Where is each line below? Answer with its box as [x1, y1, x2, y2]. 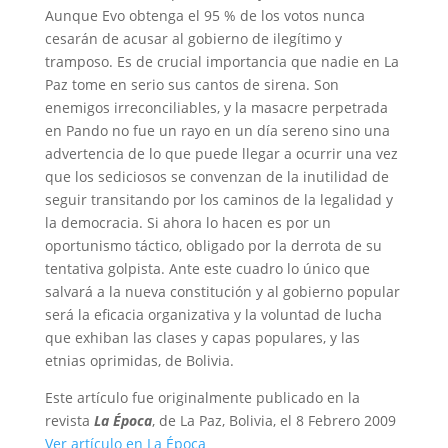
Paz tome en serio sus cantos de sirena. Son [44, 75, 339, 94]
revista [44, 411, 94, 430]
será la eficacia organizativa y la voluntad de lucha [44, 305, 382, 324]
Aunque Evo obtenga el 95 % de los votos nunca [44, 6, 365, 25]
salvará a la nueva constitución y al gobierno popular [44, 282, 400, 301]
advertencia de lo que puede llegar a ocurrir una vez [44, 144, 398, 163]
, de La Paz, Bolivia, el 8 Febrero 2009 [151, 411, 396, 430]
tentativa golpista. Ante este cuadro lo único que [44, 259, 370, 278]
